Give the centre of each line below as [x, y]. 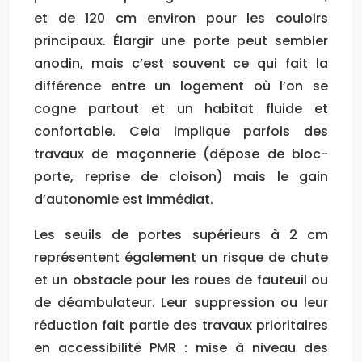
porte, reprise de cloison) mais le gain [181, 176]
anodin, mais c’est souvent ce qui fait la [181, 63]
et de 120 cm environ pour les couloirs [181, 18]
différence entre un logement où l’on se [181, 86]
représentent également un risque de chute [181, 257]
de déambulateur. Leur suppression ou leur [181, 302]
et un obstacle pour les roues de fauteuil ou [181, 280]
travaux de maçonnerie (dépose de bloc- [181, 154]
